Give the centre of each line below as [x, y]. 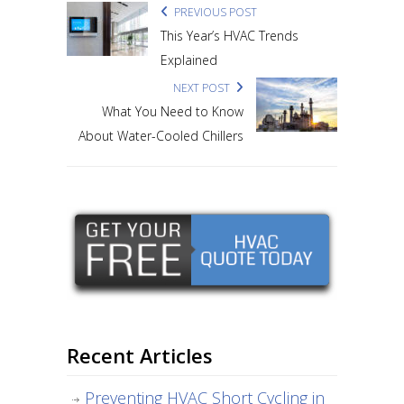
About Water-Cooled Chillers [161, 136]
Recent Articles [139, 355]
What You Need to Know [173, 111]
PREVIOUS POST [213, 12]
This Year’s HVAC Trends [230, 36]
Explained [189, 60]
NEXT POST [204, 88]
